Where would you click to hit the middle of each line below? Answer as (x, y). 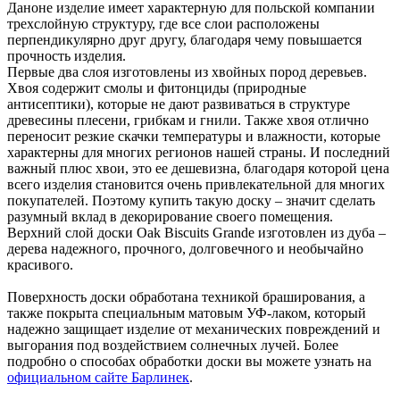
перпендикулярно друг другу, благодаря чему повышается (184, 39)
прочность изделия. (68, 55)
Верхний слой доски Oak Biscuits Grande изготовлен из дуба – (196, 232)
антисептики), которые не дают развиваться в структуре (179, 104)
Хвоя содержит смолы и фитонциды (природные (157, 87)
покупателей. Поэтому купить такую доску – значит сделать (191, 200)
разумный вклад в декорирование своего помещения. (172, 216)
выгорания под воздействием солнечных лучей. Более (173, 345)
